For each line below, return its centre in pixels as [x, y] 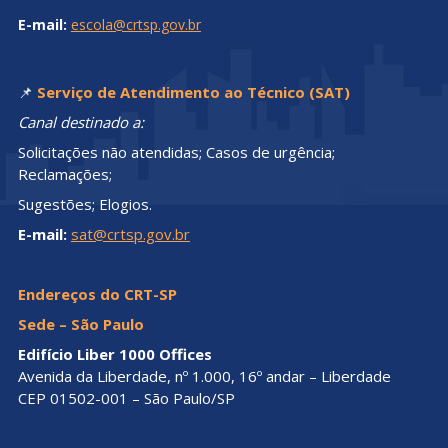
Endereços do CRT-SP [97, 293]
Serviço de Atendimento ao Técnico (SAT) [193, 91]
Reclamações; [64, 173]
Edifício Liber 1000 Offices [114, 353]
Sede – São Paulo [80, 323]
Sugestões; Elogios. [84, 203]
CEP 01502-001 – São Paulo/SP [126, 397]
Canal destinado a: [80, 121]
